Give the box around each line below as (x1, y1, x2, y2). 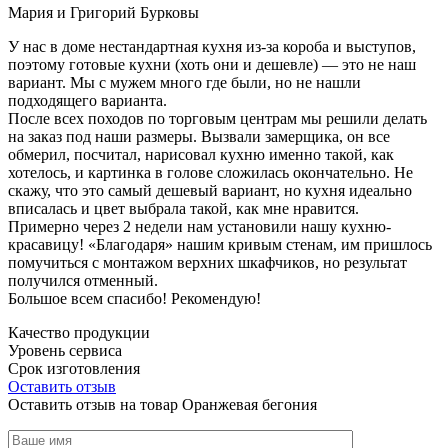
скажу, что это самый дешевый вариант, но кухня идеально (8, 181, 412, 199)
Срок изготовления (8, 359, 140, 377)
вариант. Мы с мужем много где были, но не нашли (8, 73, 361, 91)
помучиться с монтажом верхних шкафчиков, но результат (8, 253, 407, 271)
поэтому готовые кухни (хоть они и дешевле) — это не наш (8, 55, 416, 73)
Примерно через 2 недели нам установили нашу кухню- (8, 217, 391, 235)
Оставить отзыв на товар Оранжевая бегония (8, 395, 317, 413)
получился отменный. (8, 271, 158, 289)
